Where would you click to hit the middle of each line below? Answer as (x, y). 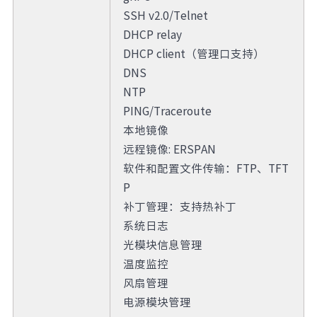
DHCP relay (152, 34)
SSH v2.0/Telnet (165, 15)
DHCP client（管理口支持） (194, 53)
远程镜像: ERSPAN (169, 149)
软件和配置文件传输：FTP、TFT (206, 168)
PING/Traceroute (167, 110)
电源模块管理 (157, 301)
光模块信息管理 (162, 244)
